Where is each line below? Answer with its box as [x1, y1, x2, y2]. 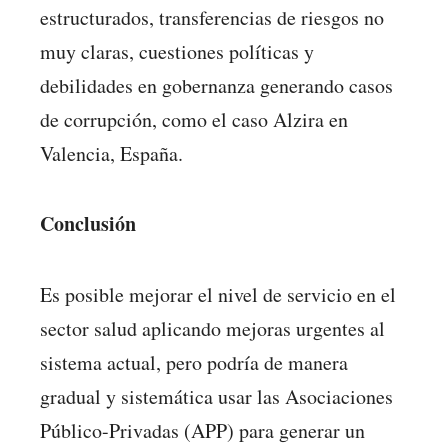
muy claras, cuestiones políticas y [40, 37, 314, 65]
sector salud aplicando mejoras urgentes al [40, 314, 385, 342]
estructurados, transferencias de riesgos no [40, 3, 384, 31]
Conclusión [40, 209, 136, 239]
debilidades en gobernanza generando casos [40, 71, 393, 99]
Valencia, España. [40, 139, 183, 167]
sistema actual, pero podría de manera [40, 348, 348, 376]
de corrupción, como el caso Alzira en [40, 105, 348, 133]
